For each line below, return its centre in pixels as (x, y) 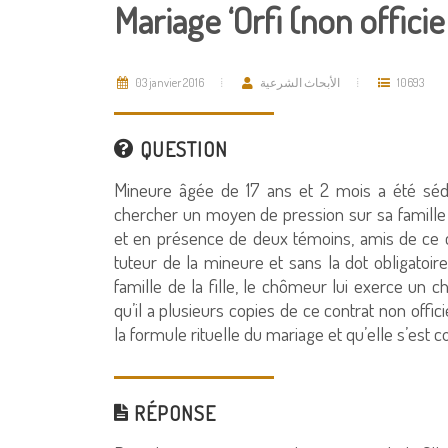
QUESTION (181, 149)
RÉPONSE (172, 413)
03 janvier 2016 (168, 82)
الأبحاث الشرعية (300, 82)
